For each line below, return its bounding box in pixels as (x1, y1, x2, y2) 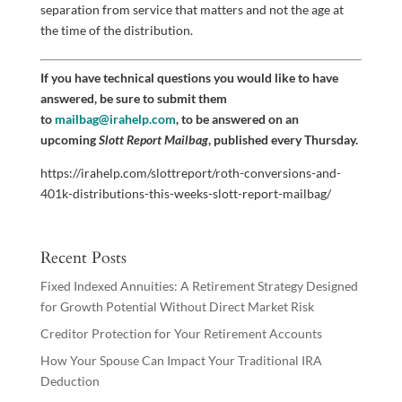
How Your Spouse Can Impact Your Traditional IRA (39, 353, 322, 368)
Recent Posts (39, 247, 127, 269)
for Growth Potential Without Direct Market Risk (39, 299, 314, 314)
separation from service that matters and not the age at (39, 2, 344, 17)
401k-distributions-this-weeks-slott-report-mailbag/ (39, 186, 331, 201)
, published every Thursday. (207, 132, 358, 147)
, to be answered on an (175, 111, 299, 127)
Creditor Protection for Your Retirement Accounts (39, 326, 322, 341)
